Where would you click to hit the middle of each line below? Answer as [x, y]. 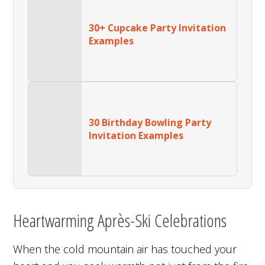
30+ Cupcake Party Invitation [158, 28]
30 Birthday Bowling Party [150, 122]
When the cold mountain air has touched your [125, 249]
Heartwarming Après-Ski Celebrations [120, 220]
